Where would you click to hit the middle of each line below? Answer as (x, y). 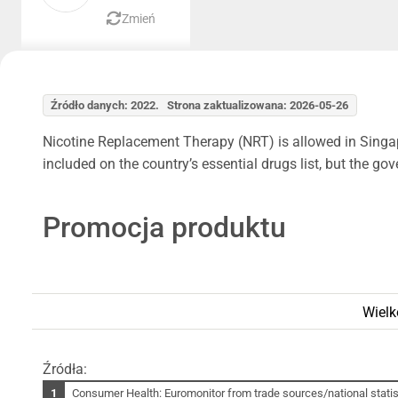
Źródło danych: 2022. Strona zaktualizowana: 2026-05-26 (200, 105)
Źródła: (65, 369)
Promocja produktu (164, 227)
